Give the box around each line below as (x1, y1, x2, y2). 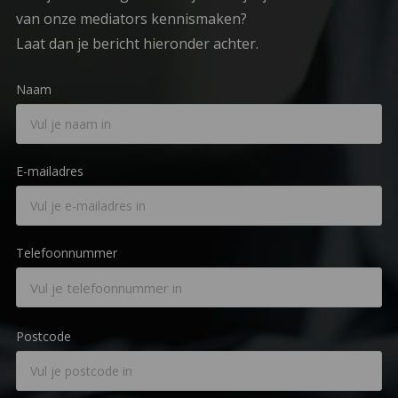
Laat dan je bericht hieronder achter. (15, 34, 259, 54)
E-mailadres (15, 163, 84, 180)
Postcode (15, 327, 71, 345)
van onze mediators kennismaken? (15, 9, 247, 29)
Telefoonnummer (15, 244, 117, 262)
